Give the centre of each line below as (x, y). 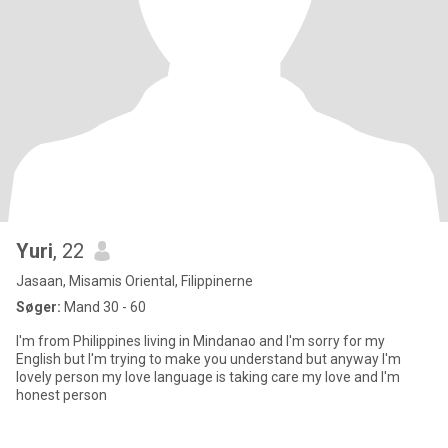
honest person (61, 395)
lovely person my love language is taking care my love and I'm (208, 377)
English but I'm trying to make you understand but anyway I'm (208, 359)
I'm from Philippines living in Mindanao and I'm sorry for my (200, 341)
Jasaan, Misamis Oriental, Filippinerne (134, 281)
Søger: (38, 307)
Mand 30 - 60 (103, 307)
